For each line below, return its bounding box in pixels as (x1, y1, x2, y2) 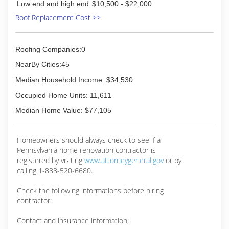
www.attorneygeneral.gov (84, 155, 164, 165)
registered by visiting (17, 155, 84, 165)
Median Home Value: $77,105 (15, 106, 111, 114)
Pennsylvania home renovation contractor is (17, 145, 156, 155)
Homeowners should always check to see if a (17, 135, 161, 145)
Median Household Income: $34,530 (15, 76, 133, 84)
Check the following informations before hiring (17, 186, 164, 195)
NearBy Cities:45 (15, 60, 70, 68)
